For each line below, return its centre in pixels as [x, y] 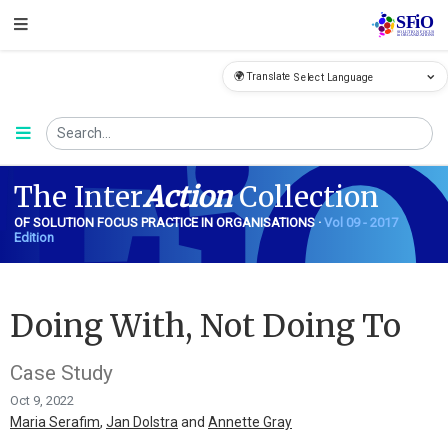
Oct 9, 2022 [42, 400]
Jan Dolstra [142, 421]
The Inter [78, 196]
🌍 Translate [262, 76]
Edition [33, 237]
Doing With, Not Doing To [205, 326]
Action [187, 196]
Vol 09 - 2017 [360, 222]
